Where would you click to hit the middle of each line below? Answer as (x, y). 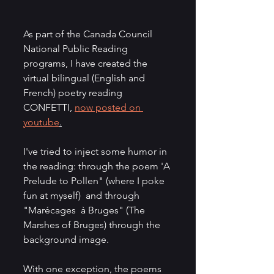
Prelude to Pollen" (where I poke (95, 180)
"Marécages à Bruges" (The (85, 210)
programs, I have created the (87, 63)
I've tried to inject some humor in (96, 151)
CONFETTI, (49, 107)
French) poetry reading (74, 92)
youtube (41, 122)
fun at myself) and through (83, 195)
